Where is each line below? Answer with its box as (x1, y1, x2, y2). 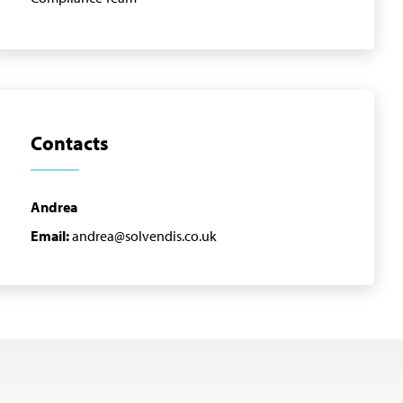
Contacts (31, 130, 109, 157)
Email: (31, 227, 69, 246)
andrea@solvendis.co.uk (69, 227, 217, 246)
